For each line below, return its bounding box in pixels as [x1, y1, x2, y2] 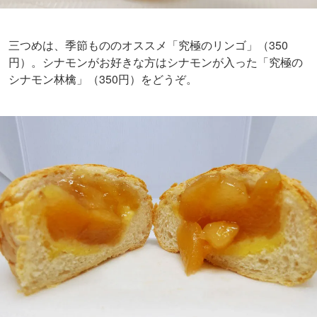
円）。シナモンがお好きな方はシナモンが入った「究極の [8, 54, 303, 71]
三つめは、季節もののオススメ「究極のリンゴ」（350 [8, 37, 288, 54]
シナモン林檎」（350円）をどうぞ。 [8, 71, 197, 88]
